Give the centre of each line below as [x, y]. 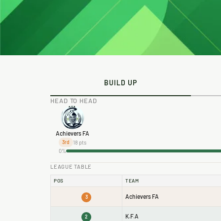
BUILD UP [121, 83]
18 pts [80, 142]
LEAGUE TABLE [71, 166]
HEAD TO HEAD [74, 101]
